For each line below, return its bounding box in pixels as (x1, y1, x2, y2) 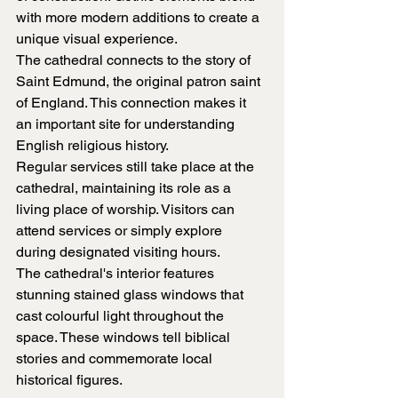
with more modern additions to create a (16, 9, 263, 27)
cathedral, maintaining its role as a (16, 179, 235, 197)
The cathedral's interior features (16, 265, 218, 283)
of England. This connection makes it (16, 94, 250, 112)
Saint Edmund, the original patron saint (16, 73, 264, 91)
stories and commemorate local (16, 350, 216, 368)
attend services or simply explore (16, 222, 226, 240)
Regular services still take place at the (16, 158, 258, 176)
